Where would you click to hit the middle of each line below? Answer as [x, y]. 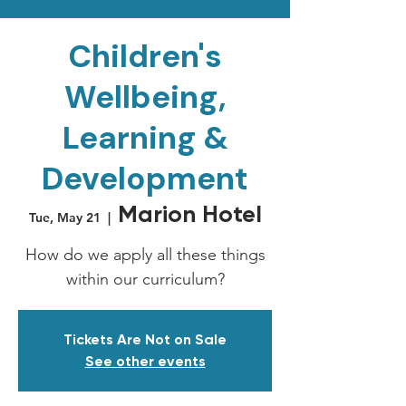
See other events [145, 361]
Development [145, 179]
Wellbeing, [145, 97]
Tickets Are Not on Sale [145, 339]
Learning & [145, 138]
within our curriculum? [145, 279]
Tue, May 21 [64, 217]
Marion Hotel [189, 214]
